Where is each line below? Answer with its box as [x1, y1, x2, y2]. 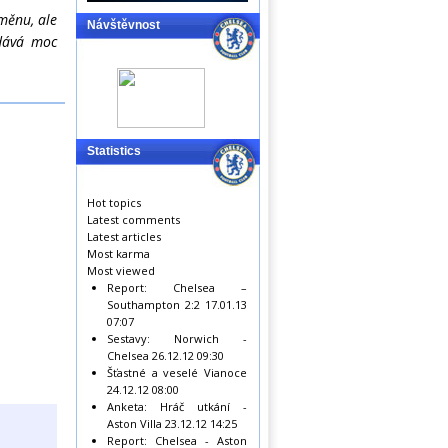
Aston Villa [107, 416, 162, 431]
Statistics [87, 144, 141, 158]
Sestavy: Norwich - [107, 331, 247, 346]
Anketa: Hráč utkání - [107, 399, 247, 414]
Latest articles [87, 229, 161, 244]
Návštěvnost [87, 18, 160, 32]
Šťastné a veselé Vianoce [107, 365, 247, 380]
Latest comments [87, 212, 180, 227]
